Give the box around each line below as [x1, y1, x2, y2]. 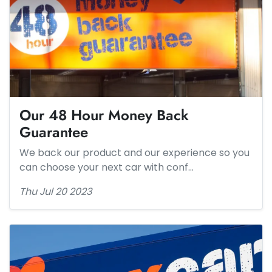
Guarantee [19, 121, 88, 143]
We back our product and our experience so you [19, 146, 250, 160]
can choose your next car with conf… [19, 160, 194, 174]
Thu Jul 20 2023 [19, 185, 92, 199]
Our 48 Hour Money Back [19, 104, 189, 126]
